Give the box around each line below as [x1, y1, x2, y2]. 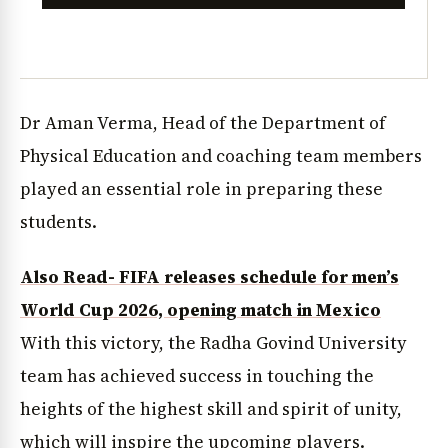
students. [20, 209, 97, 234]
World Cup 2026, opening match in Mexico [20, 298, 381, 323]
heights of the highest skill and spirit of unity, [20, 397, 402, 422]
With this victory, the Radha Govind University [20, 331, 407, 356]
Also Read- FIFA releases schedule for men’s [20, 265, 399, 290]
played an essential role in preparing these [20, 176, 383, 201]
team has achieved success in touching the [20, 364, 374, 389]
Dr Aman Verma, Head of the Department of [20, 110, 386, 135]
